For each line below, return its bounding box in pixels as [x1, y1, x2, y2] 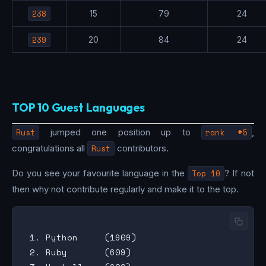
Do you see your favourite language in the [12, 167, 188, 179]
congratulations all [12, 142, 87, 154]
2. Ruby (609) [24, 245, 131, 258]
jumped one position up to [39, 126, 202, 138]
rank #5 [205, 126, 248, 138]
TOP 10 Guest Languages [12, 100, 145, 115]
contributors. [115, 142, 169, 154]
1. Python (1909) [24, 230, 137, 243]
